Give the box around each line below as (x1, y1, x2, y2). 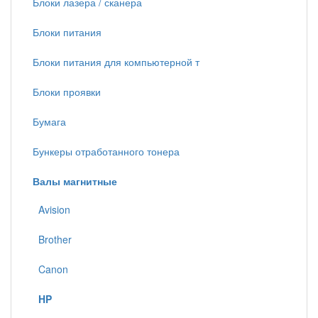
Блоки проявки (33, 84, 101, 99)
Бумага (33, 114, 66, 128)
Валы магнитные (33, 174, 117, 188)
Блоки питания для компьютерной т (33, 55, 199, 69)
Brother (33, 232, 72, 246)
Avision (33, 202, 70, 216)
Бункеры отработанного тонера (33, 144, 180, 158)
